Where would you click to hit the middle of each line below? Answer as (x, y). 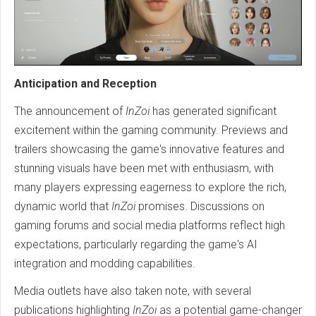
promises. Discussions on (200, 206)
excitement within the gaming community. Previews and (151, 130)
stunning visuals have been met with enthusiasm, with (144, 168)
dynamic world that (63, 206)
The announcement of (70, 111)
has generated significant (213, 111)
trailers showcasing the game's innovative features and (149, 149)
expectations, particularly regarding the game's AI (136, 244)
